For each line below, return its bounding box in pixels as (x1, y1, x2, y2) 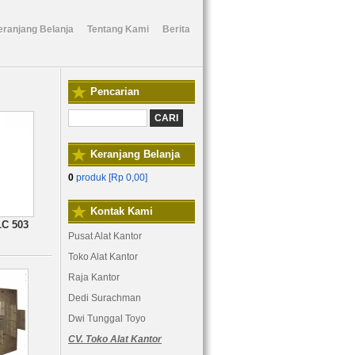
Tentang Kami (87, 24, 149, 35)
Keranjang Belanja (90, 148, 180, 160)
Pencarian (90, 86, 139, 97)
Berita (162, 24, 190, 35)
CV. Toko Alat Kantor (68, 334, 162, 345)
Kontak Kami (90, 205, 153, 217)
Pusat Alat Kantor (68, 231, 142, 242)
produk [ (74, 172, 111, 183)
